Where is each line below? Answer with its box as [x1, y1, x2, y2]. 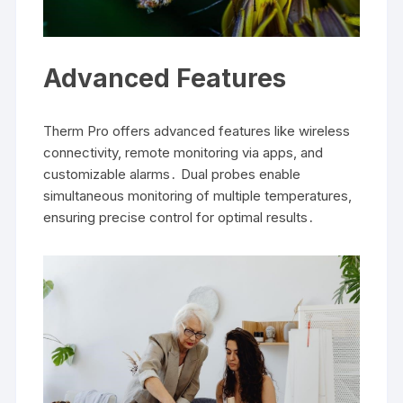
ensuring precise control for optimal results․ [43, 209, 316, 227]
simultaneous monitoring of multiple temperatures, [43, 187, 353, 205]
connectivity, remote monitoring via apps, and [43, 144, 324, 162]
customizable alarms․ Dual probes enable [43, 166, 301, 184]
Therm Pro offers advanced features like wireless [43, 122, 351, 140]
